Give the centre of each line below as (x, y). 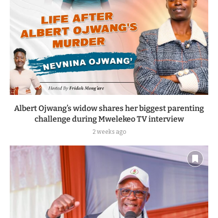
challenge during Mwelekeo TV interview (109, 119)
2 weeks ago (109, 132)
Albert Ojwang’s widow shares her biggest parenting (109, 108)
